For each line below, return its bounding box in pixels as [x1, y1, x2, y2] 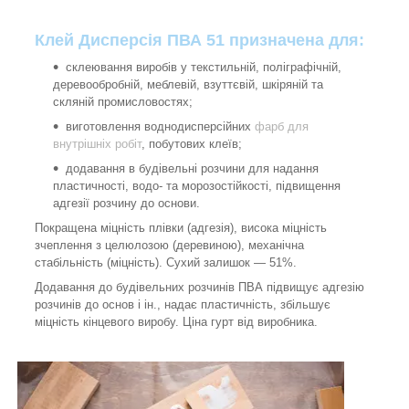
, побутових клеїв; [142, 137, 246, 152]
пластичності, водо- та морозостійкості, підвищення [53, 179, 341, 194]
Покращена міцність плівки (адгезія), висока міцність [35, 221, 327, 236]
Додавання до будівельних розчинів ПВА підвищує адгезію [35, 280, 364, 295]
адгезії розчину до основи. [53, 196, 200, 211]
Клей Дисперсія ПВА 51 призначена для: [35, 31, 364, 50]
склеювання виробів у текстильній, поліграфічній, [66, 60, 341, 75]
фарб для [255, 120, 309, 134]
